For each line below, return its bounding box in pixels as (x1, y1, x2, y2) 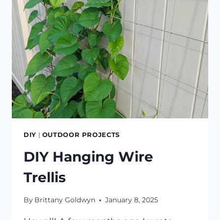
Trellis (24, 168, 66, 186)
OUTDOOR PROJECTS (42, 131, 120, 139)
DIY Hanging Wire (24, 148, 153, 165)
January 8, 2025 (105, 195, 159, 205)
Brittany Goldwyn (34, 195, 96, 205)
